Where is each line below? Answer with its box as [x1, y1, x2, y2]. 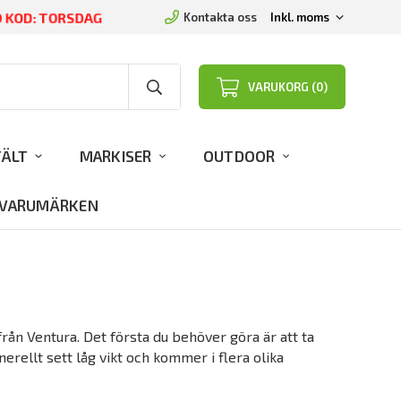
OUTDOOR [202, 146, 276, 165]
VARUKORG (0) [248, 80, 328, 94]
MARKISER [79, 146, 152, 165]
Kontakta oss [183, 10, 257, 24]
